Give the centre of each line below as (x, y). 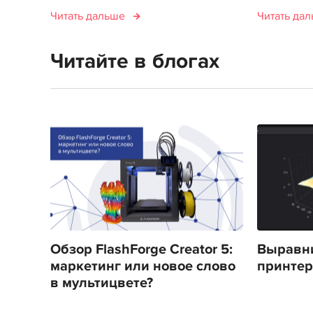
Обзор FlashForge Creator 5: (141, 249)
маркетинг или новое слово (143, 266)
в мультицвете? (102, 283)
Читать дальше (88, 16)
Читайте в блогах (135, 61)
